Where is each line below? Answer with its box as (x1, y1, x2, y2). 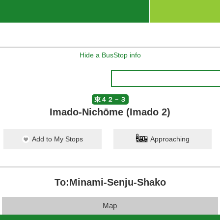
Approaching (150, 135, 190, 143)
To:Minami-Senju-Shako (54, 177, 166, 188)
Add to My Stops (32, 135, 83, 143)
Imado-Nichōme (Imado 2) (50, 107, 170, 117)
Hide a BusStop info (79, 51, 141, 59)
